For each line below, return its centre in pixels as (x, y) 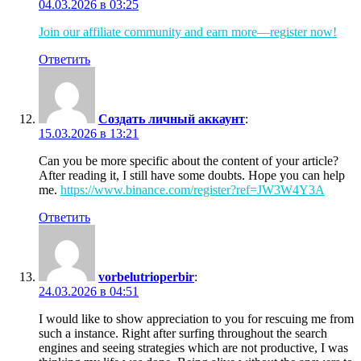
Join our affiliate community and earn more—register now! (188, 31)
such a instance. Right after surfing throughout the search (183, 333)
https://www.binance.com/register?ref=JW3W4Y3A (193, 189)
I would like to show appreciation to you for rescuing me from (196, 318)
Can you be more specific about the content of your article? (189, 160)
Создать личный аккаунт (172, 118)
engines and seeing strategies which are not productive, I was (193, 347)
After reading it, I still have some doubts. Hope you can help (192, 175)
